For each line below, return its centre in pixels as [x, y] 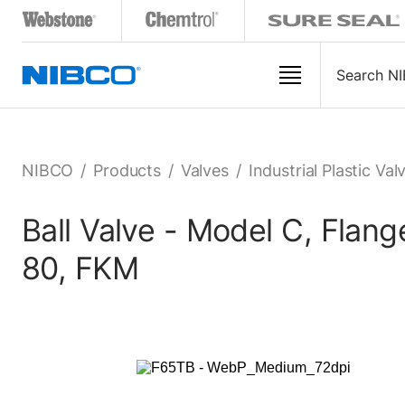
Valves [204, 170]
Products [127, 170]
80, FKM [80, 268]
